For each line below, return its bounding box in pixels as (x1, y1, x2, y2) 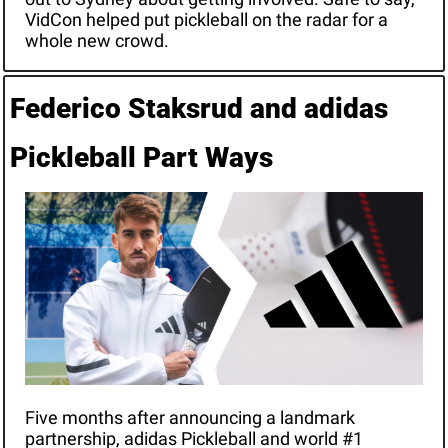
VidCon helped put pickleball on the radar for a (24, 9, 388, 31)
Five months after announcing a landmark (24, 407, 355, 429)
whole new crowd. (24, 30, 169, 52)
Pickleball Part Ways (9, 141, 273, 175)
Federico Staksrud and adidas (9, 92, 388, 126)
